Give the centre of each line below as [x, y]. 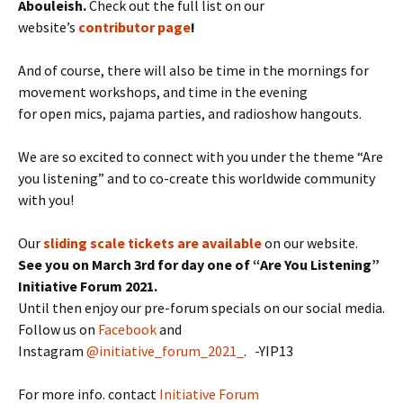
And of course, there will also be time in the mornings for [193, 71]
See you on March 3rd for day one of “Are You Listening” [199, 265]
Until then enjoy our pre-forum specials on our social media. [201, 308]
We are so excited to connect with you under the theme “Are [201, 157]
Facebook [129, 330]
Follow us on [58, 330]
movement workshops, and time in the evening [163, 92]
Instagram [52, 351]
